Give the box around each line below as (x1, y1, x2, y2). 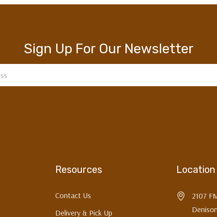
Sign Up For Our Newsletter (23, 41, 194, 57)
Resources (55, 164, 102, 176)
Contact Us (55, 190, 91, 201)
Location (176, 164, 216, 176)
